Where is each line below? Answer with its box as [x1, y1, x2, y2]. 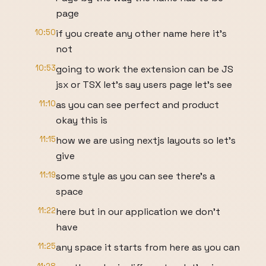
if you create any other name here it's [56, 27, 227, 40]
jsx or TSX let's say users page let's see [56, 78, 232, 91]
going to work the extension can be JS [56, 63, 233, 75]
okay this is [56, 114, 107, 126]
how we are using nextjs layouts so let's [56, 134, 236, 147]
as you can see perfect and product [56, 99, 219, 111]
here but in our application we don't [56, 205, 220, 218]
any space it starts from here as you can [56, 241, 240, 254]
